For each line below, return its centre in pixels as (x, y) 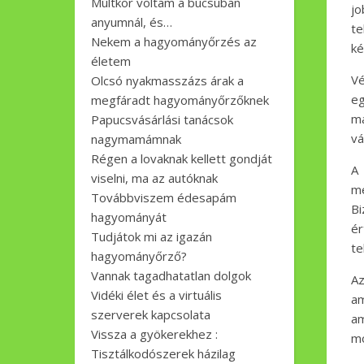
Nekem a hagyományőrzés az (174, 41)
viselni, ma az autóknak (154, 178)
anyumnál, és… (132, 22)
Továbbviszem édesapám (164, 197)
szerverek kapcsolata (151, 314)
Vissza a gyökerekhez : (154, 334)
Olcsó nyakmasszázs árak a (167, 80)
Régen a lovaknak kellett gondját (182, 158)
